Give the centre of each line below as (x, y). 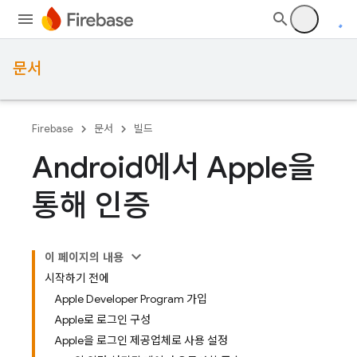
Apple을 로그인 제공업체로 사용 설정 (141, 340)
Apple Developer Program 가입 (131, 299)
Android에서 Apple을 (174, 167)
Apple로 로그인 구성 (102, 320)
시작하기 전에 (77, 278)
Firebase (53, 129)
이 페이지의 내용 (84, 257)
